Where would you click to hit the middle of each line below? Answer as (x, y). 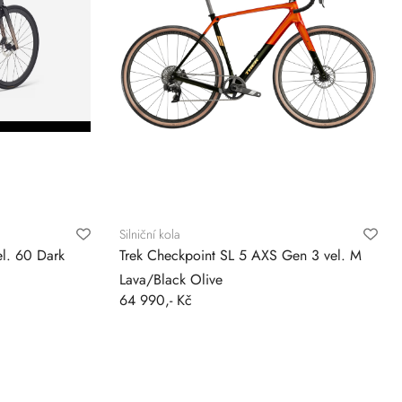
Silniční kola (150, 234)
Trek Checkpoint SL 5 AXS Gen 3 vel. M (241, 255)
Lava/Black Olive (171, 280)
